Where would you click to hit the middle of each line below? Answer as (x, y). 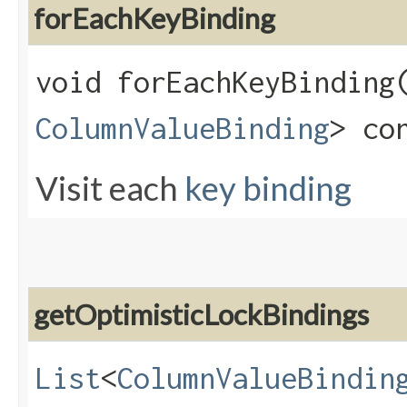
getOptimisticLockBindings (201, 315)
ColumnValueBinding (183, 129)
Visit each (110, 189)
